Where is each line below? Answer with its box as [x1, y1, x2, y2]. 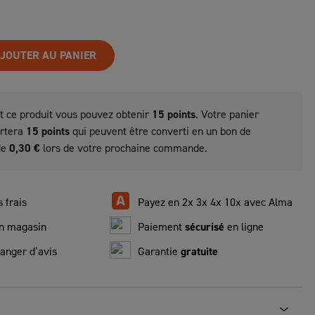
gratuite [181, 243, 218, 259]
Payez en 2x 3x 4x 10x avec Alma [138, 194, 292, 210]
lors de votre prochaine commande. [40, 140, 207, 155]
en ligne [224, 219, 264, 234]
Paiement [138, 219, 185, 234]
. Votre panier [195, 106, 259, 122]
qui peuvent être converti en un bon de [70, 123, 251, 139]
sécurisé [185, 219, 224, 234]
